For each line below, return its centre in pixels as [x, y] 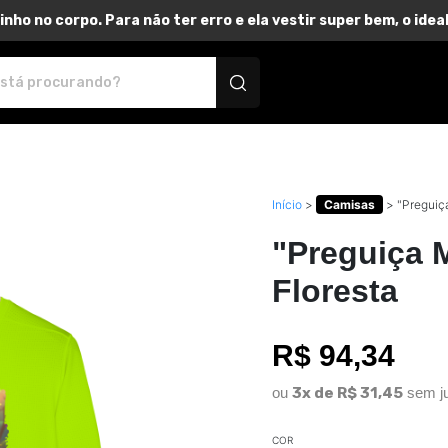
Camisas [349, 204]
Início [287, 204]
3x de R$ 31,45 [347, 393]
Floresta [335, 291]
